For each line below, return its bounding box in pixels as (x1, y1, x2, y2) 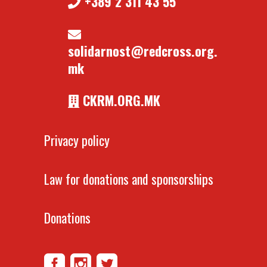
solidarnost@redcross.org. (68, 41, 218, 60)
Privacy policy (44, 131, 110, 150)
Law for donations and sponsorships (44, 169, 213, 188)
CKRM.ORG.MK (79, 91, 160, 110)
